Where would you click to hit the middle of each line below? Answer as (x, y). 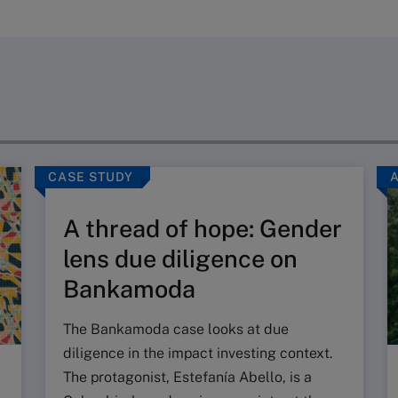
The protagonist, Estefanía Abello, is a (187, 377)
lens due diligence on (180, 259)
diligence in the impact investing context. (198, 353)
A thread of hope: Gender (203, 228)
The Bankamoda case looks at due (176, 329)
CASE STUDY (91, 177)
